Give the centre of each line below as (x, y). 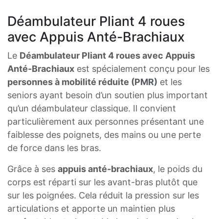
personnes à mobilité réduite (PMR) (82, 82)
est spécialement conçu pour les (142, 69)
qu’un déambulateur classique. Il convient (92, 109)
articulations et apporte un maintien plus (91, 209)
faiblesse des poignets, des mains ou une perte (104, 135)
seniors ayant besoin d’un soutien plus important (108, 95)
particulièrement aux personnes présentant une (106, 122)
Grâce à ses (33, 169)
